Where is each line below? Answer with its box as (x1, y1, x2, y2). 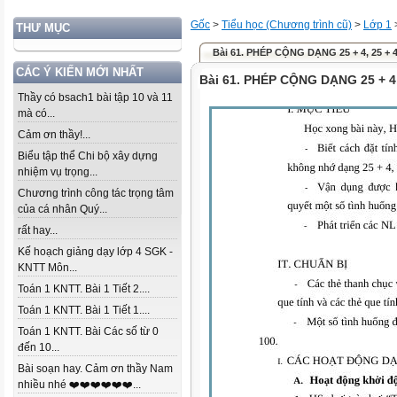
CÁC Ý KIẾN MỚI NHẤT (16, 66, 144, 79)
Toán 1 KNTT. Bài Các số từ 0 (18, 325, 159, 338)
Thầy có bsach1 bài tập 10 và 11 (18, 91, 173, 104)
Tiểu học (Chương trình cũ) (222, 19, 352, 31)
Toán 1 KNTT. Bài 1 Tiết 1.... (18, 304, 150, 316)
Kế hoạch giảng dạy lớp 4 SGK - (18, 245, 173, 258)
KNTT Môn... (18, 261, 77, 274)
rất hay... (18, 224, 58, 237)
